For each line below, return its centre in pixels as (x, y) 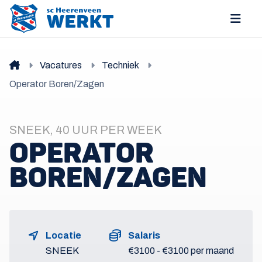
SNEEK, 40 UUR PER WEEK (85, 130)
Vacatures (61, 65)
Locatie (63, 235)
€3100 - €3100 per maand (181, 251)
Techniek (120, 65)
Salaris (144, 235)
